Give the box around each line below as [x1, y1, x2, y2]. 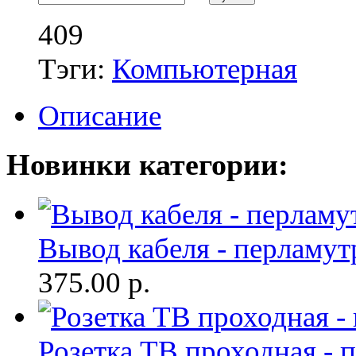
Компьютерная [112, 52, 297, 85]
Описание [38, 99, 161, 132]
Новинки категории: [6, 148, 288, 182]
